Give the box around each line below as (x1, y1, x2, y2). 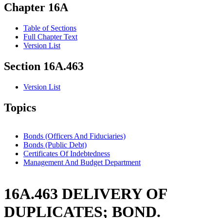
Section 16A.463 (4, 60, 84, 73)
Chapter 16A (4, 1, 68, 14)
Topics (4, 101, 36, 114)
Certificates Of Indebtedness (23, 149, 110, 158)
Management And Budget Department (23, 158, 141, 166)
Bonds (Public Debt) (23, 140, 87, 149)
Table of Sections (23, 24, 76, 33)
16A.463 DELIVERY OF (4, 185, 167, 203)
